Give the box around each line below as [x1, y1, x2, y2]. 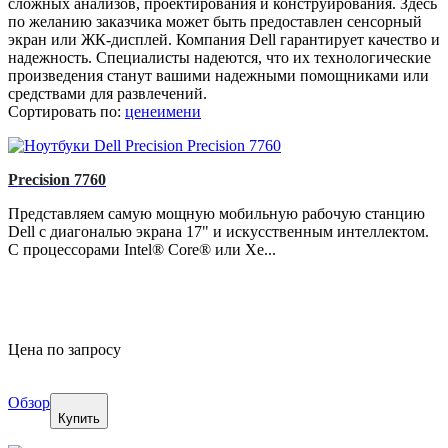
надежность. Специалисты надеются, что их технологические [8, 49, 431, 67]
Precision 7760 [8, 171, 106, 189]
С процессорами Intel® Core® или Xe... [8, 241, 276, 259]
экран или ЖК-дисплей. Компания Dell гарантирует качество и [8, 31, 440, 49]
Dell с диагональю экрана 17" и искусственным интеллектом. [8, 223, 429, 241]
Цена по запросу [8, 341, 121, 359]
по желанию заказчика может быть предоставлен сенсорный [8, 13, 422, 31]
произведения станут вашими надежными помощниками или [8, 67, 429, 85]
